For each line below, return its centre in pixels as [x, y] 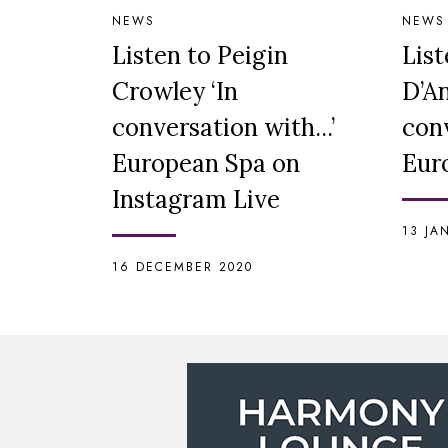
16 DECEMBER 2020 [182, 267]
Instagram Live [196, 200]
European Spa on [206, 164]
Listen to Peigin [200, 56]
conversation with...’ [223, 128]
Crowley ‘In [175, 92]
